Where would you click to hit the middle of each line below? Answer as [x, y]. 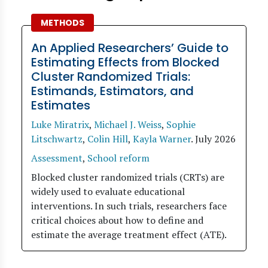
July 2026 [215, 139]
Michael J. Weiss [128, 124]
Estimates [61, 105]
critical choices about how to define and [117, 220]
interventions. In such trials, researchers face [129, 206]
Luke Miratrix [60, 124]
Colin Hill [108, 139]
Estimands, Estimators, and [112, 91]
